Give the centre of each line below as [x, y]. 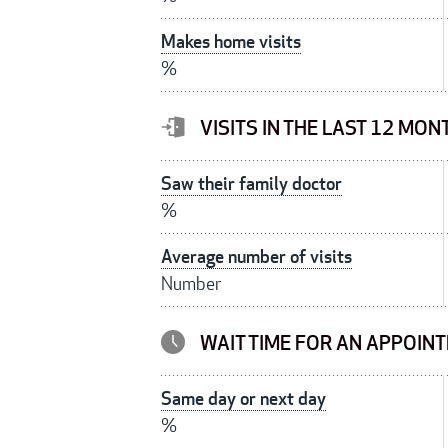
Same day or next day [243, 399]
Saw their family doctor [251, 184]
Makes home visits [231, 42]
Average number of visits [256, 257]
